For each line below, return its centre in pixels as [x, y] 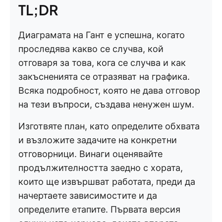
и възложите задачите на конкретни [98, 140]
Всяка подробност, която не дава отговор [109, 90]
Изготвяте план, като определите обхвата [109, 126]
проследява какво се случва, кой [91, 49]
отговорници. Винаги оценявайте [90, 154]
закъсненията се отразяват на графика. [104, 77]
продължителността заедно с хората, [101, 168]
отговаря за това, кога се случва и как [102, 63]
